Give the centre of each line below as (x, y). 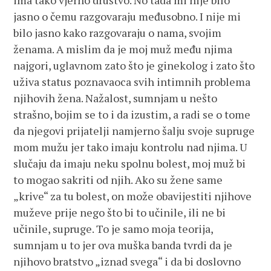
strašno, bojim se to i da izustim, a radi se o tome (132, 114)
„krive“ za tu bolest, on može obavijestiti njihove (133, 196)
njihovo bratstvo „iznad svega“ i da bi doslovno (127, 261)
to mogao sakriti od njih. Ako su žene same (118, 180)
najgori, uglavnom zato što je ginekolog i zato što (134, 65)
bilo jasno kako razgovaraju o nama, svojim (118, 33)
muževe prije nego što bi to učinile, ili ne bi (120, 212)
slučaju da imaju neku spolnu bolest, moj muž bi (130, 163)
